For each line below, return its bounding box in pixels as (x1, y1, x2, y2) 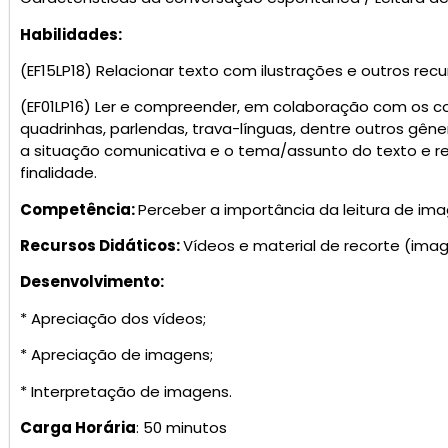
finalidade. (20, 162, 97, 184)
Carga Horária (20, 417, 136, 439)
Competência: (20, 198, 138, 220)
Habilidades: (20, 23, 122, 45)
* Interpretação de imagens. (20, 380, 232, 402)
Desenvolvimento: (20, 271, 164, 293)
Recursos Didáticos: (20, 235, 183, 257)
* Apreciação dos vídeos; (20, 307, 206, 329)
